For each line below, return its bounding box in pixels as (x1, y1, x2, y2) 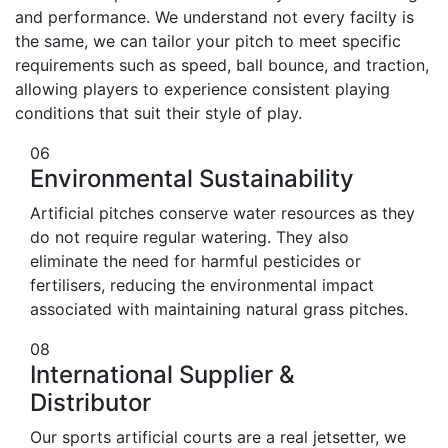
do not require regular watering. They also (30, 227, 349, 248)
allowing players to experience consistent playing (15, 79, 390, 100)
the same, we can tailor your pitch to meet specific (15, 31, 401, 52)
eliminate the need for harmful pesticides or (30, 251, 361, 272)
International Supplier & (30, 360, 295, 390)
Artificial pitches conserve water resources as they (30, 203, 415, 224)
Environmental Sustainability (30, 164, 354, 194)
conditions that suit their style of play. (15, 103, 302, 124)
